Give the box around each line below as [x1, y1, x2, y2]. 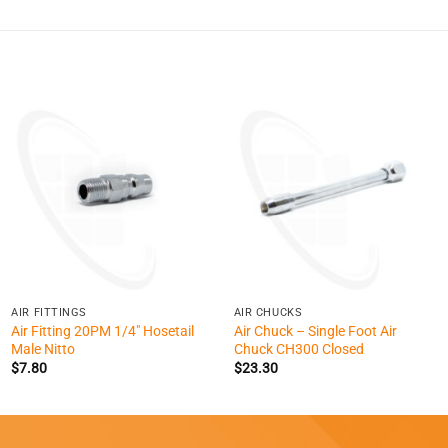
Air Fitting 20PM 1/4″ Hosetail [11, 323, 195, 340]
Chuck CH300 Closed [233, 341, 364, 358]
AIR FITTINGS [11, 306, 87, 320]
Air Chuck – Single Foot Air [233, 323, 397, 340]
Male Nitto [11, 341, 76, 358]
